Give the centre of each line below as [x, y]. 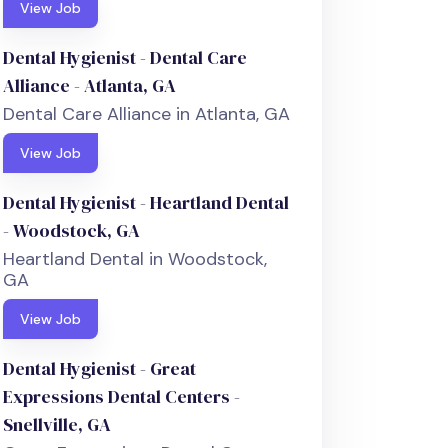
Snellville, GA [57, 425]
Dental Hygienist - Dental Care [125, 58]
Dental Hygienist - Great [100, 369]
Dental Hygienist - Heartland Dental [146, 203]
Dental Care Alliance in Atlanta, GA [147, 114]
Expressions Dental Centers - [122, 397]
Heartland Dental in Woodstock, [135, 259]
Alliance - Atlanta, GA [90, 86]
